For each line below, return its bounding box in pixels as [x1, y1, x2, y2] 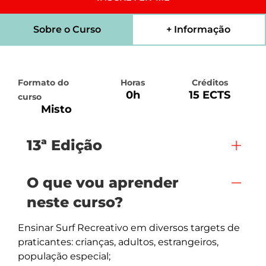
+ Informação [166, 24, 230, 35]
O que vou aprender [27, 174, 179, 191]
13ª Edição [27, 137, 102, 154]
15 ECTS [189, 88, 231, 102]
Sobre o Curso [33, 24, 101, 35]
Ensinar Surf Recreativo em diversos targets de [18, 222, 242, 233]
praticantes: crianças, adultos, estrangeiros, [18, 236, 221, 248]
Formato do [18, 77, 69, 88]
